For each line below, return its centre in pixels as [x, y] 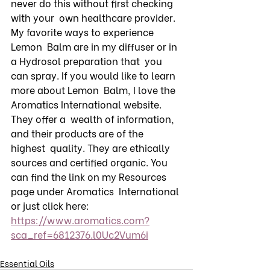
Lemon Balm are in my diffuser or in [95, 46]
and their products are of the [78, 133]
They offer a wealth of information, [94, 119]
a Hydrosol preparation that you [88, 61]
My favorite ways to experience [83, 32]
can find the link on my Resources [90, 177]
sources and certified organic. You [92, 162]
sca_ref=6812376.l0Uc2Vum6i [80, 234]
